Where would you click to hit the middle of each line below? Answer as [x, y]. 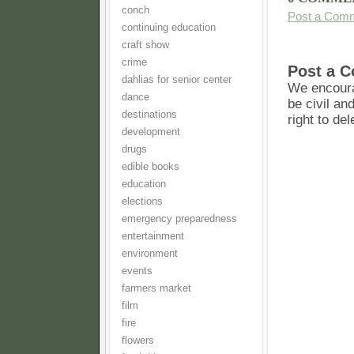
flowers [138, 341]
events [137, 271]
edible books [151, 167]
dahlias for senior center [177, 80]
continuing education [169, 28]
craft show [145, 45]
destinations [149, 115]
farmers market [156, 288]
